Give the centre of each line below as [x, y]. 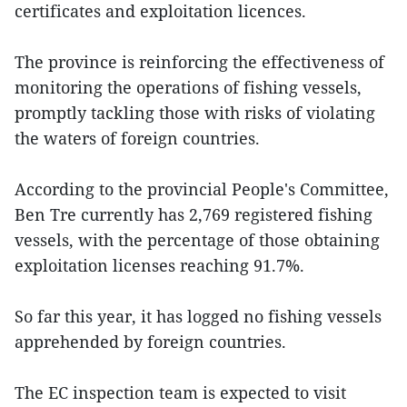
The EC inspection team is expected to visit [180, 393]
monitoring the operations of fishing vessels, [188, 88]
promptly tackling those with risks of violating [195, 113]
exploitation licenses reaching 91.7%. [159, 266]
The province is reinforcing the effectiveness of [199, 62]
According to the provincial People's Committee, [202, 189]
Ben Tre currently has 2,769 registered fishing [194, 215]
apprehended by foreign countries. [150, 342]
